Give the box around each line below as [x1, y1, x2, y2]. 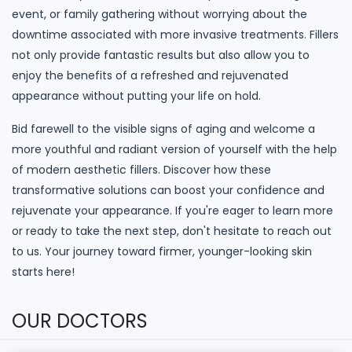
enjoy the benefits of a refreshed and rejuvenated [12, 67, 288, 83]
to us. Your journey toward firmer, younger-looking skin [12, 243, 312, 259]
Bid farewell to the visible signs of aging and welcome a [12, 120, 315, 137]
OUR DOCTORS [12, 307, 148, 334]
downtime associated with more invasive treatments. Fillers [12, 26, 339, 42]
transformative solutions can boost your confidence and [12, 181, 324, 198]
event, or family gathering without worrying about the [12, 5, 307, 22]
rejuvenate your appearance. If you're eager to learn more [12, 202, 333, 218]
